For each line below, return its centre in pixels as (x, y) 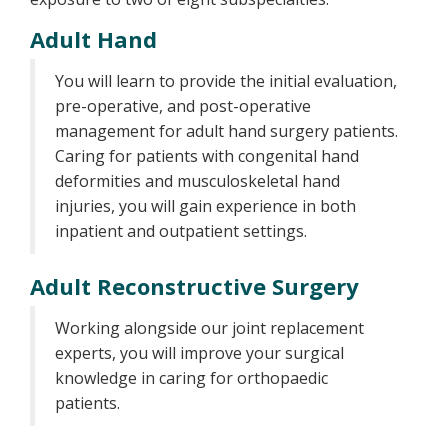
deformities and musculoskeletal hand (197, 181)
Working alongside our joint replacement (209, 328)
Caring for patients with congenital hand (207, 156)
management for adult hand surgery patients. (226, 131)
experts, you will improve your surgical (199, 353)
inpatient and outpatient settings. (184, 231)
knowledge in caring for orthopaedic (191, 378)
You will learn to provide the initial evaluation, (226, 81)
